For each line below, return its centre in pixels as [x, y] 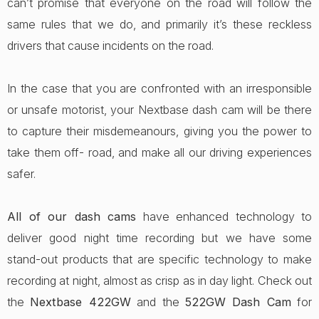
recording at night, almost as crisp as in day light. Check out [159, 281]
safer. [21, 174]
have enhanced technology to [224, 216]
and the [158, 302]
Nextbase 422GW [80, 302]
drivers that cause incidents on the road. [110, 46]
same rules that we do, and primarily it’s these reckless [159, 24]
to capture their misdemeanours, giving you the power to [159, 131]
